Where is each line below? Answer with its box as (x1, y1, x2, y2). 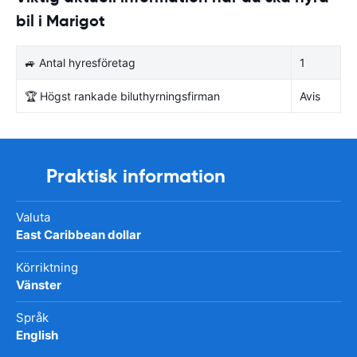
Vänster (16, 277, 61, 292)
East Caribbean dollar (16, 226, 141, 242)
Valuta (16, 209, 50, 225)
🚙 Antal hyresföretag (25, 55, 135, 69)
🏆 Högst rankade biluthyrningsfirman (25, 88, 220, 103)
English (16, 327, 58, 343)
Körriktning (16, 259, 78, 275)
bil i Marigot (16, 10, 105, 31)
